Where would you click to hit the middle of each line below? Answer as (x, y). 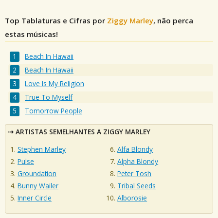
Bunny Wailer (38, 186)
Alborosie (132, 198)
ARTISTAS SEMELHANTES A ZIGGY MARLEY (83, 131)
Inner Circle (35, 198)
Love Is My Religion (55, 84)
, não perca (173, 20)
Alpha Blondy (138, 162)
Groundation (37, 174)
